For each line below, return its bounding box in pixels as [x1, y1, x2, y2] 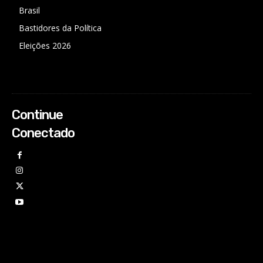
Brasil [19, 4, 40, 16]
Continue [12, 106, 63, 123]
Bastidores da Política [19, 22, 102, 33]
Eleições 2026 [19, 39, 71, 51]
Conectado [12, 124, 75, 141]
